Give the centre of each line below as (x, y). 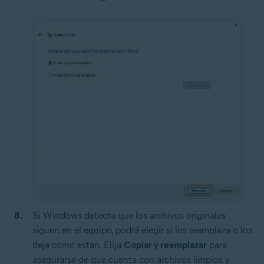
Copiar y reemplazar (165, 245)
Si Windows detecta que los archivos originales (129, 216)
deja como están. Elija (78, 245)
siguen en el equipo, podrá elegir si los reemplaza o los (142, 230)
